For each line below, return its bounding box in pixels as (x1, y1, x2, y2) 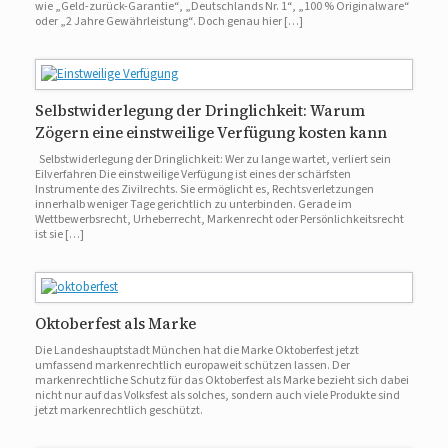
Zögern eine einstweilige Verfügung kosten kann (35, 122, 387, 144)
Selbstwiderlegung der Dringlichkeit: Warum (35, 100, 365, 122)
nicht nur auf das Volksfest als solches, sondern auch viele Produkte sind (35, 387, 400, 405)
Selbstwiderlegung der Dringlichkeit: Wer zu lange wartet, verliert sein (35, 151, 391, 169)
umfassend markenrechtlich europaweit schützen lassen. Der (35, 357, 350, 375)
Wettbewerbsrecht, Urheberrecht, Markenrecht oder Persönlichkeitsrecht (35, 211, 404, 229)
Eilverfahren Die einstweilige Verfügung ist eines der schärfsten (35, 166, 351, 184)
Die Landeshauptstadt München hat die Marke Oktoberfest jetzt (35, 342, 359, 360)
